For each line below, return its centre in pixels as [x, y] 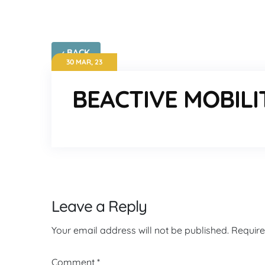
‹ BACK [76, 52]
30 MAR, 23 [84, 62]
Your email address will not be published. [140, 230]
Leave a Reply [99, 206]
